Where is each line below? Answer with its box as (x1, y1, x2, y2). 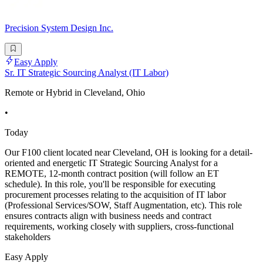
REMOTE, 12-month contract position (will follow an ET (5, 168, 219, 179)
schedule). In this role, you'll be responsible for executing (5, 179, 215, 190)
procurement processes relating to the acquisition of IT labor (5, 190, 226, 200)
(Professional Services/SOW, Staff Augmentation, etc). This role (5, 200, 242, 211)
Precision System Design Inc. (5, 22, 113, 33)
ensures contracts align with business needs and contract (5, 211, 211, 221)
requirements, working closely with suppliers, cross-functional (5, 221, 234, 232)
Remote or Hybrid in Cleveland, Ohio (5, 87, 145, 98)
